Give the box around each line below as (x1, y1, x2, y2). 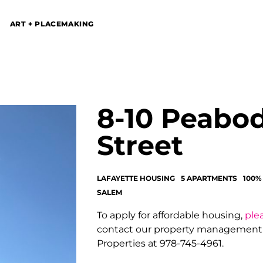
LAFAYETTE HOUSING (97, 174, 175, 183)
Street (97, 129, 183, 163)
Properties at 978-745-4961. (97, 238, 224, 249)
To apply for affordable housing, (97, 210, 245, 221)
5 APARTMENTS (181, 174, 237, 183)
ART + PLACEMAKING (9, 19, 94, 28)
